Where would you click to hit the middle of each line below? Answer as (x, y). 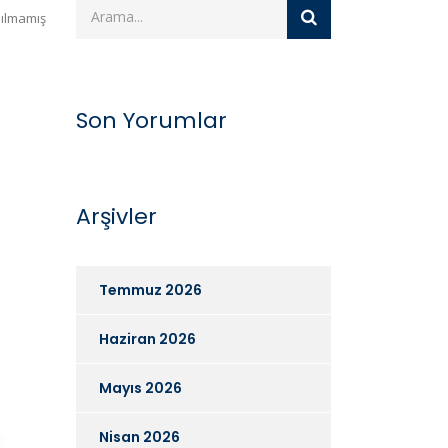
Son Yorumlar (151, 120)
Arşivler (116, 216)
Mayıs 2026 (140, 387)
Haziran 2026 (147, 338)
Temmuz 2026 (150, 289)
